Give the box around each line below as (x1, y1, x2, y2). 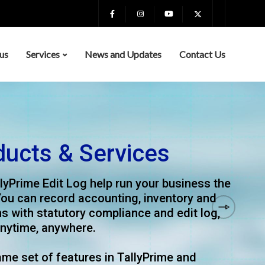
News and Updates (85, 49, 161, 60)
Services (26, 49, 60, 60)
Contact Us (179, 49, 225, 60)
